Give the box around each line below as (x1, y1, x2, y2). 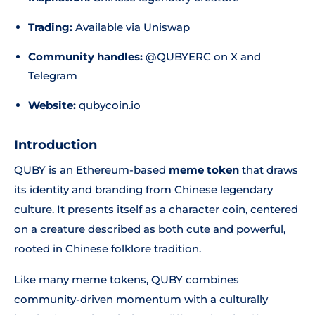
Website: (28, 98, 76, 112)
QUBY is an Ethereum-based (14, 163, 169, 176)
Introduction (14, 137, 97, 153)
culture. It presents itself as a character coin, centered (14, 202, 298, 216)
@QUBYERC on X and (143, 50, 261, 63)
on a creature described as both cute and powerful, (14, 222, 285, 236)
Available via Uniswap (72, 20, 190, 34)
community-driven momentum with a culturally (14, 292, 268, 306)
